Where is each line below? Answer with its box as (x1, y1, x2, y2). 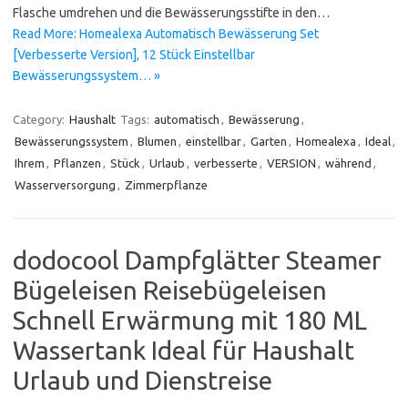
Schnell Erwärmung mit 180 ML (13, 306, 367, 335)
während (325, 157, 372, 170)
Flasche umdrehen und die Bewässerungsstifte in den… (13, 5, 330, 21)
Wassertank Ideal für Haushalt (13, 336, 354, 365)
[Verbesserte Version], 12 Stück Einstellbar (13, 47, 255, 63)
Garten (250, 135, 287, 148)
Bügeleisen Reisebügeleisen (13, 276, 327, 305)
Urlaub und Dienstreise (13, 366, 272, 395)
